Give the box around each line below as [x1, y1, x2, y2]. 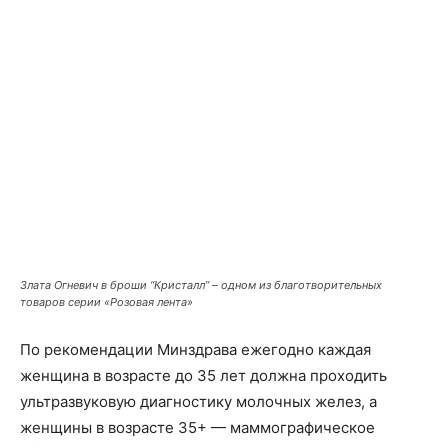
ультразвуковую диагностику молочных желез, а [20, 391, 377, 411]
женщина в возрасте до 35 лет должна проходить [20, 365, 387, 385]
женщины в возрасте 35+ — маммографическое [20, 417, 375, 437]
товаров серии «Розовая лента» [20, 294, 193, 309]
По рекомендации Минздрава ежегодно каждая [20, 339, 371, 359]
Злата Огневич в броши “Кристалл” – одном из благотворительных [20, 277, 382, 292]
